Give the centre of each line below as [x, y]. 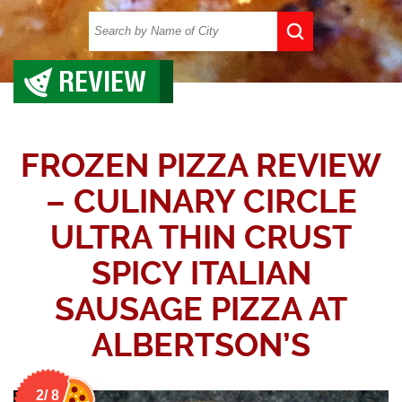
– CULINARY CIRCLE [201, 201]
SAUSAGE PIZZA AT [201, 309]
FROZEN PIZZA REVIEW [201, 166]
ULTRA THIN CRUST [201, 237]
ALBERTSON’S [201, 345]
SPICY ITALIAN [201, 273]
